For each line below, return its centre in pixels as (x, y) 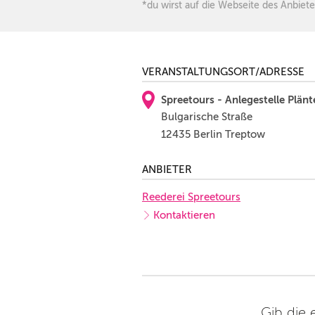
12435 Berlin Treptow (213, 134)
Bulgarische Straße (207, 117)
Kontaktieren (184, 215)
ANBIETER (167, 169)
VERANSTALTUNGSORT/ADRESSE (223, 72)
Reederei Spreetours (191, 197)
